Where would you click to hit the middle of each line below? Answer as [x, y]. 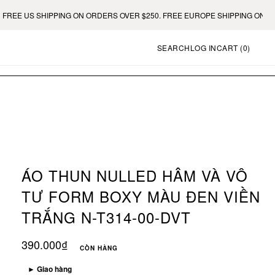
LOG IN [203, 48]
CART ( [230, 48]
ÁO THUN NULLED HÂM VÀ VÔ [135, 175]
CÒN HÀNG [99, 248]
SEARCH [173, 48]
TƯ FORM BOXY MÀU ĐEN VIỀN [141, 196]
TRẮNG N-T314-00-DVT [106, 217]
